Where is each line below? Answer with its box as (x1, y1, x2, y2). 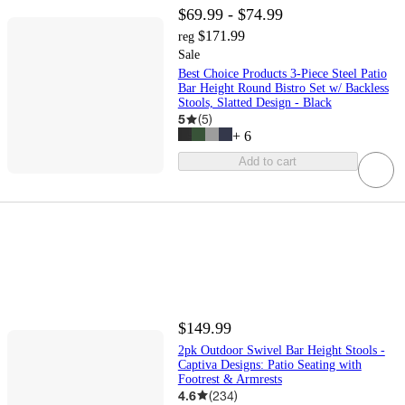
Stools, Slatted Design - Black (177, 96, 332, 110)
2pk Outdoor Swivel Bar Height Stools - (177, 343, 385, 357)
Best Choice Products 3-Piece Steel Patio (177, 67, 387, 81)
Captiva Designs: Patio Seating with (177, 357, 362, 372)
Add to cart (239, 155, 297, 169)
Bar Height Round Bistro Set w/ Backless (177, 81, 389, 96)
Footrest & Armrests (177, 372, 282, 386)
